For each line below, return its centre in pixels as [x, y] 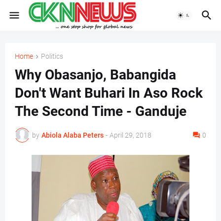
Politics [52, 56]
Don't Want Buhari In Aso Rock [109, 93]
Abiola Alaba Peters [73, 135]
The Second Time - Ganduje [101, 111]
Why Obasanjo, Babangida [95, 75]
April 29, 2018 [130, 135]
